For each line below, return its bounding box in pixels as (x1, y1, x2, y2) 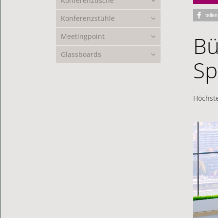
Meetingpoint (60, 32, 105, 41)
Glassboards (60, 50, 101, 59)
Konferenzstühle (60, 14, 115, 23)
